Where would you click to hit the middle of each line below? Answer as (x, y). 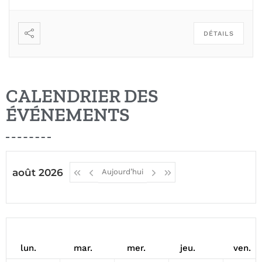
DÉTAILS (219, 34)
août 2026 (38, 172)
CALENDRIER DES (82, 96)
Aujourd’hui (123, 172)
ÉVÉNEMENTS (68, 115)
